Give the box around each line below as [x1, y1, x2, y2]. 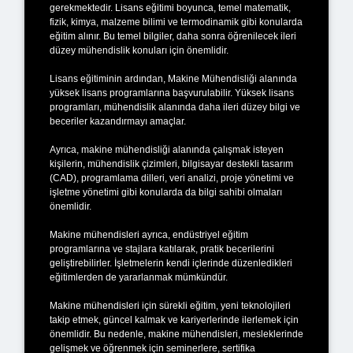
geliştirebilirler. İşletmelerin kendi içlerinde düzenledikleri [50, 257, 292, 269]
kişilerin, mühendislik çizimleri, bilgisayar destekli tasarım [50, 158, 293, 169]
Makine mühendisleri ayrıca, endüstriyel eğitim [50, 229, 248, 240]
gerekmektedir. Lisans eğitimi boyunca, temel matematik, [50, 2, 291, 13]
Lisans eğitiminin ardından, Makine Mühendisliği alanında [50, 72, 297, 84]
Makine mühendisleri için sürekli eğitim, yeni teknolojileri [50, 299, 291, 311]
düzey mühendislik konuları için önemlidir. [50, 44, 229, 56]
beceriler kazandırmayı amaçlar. [50, 115, 186, 127]
